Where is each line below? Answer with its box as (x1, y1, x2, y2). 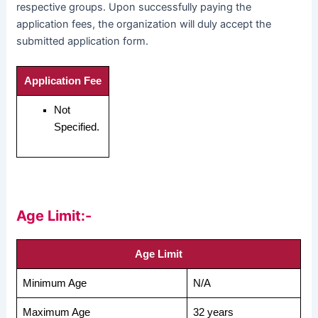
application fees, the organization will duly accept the (16, 17, 272, 31)
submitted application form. (16, 34, 149, 48)
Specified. (54, 121, 100, 133)
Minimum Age (23, 278, 87, 290)
